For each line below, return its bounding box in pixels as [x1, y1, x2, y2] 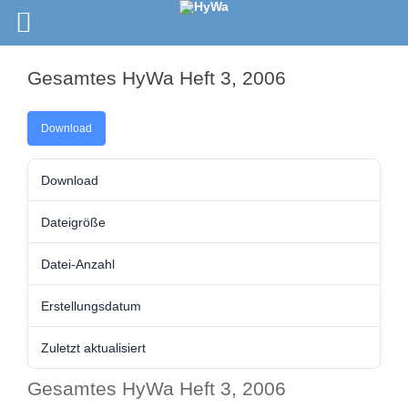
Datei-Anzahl [41, 256, 115, 271]
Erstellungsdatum [41, 298, 141, 313]
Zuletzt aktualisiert [41, 340, 146, 355]
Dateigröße [41, 214, 106, 229]
